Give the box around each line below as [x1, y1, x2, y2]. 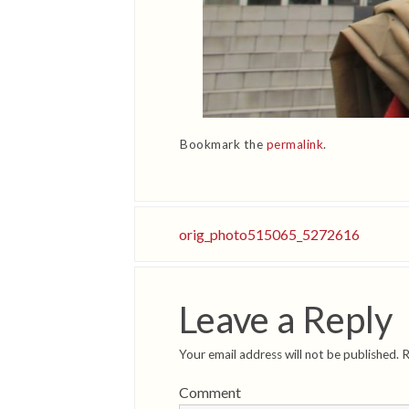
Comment [179, 383, 241, 401]
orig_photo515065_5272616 [179, 225, 360, 244]
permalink [266, 137, 323, 152]
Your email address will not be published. [179, 347, 399, 362]
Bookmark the [180, 137, 267, 152]
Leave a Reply [179, 298, 393, 342]
